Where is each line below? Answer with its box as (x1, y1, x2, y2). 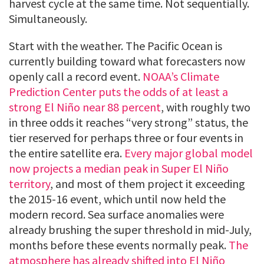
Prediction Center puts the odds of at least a (9, 84, 228, 100)
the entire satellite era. (9, 146, 124, 161)
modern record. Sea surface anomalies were (9, 207, 224, 222)
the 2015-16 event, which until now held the (9, 192, 226, 207)
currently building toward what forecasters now (9, 54, 245, 69)
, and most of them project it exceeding (50, 176, 245, 192)
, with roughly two (161, 100, 250, 115)
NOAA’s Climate (143, 69, 219, 84)
